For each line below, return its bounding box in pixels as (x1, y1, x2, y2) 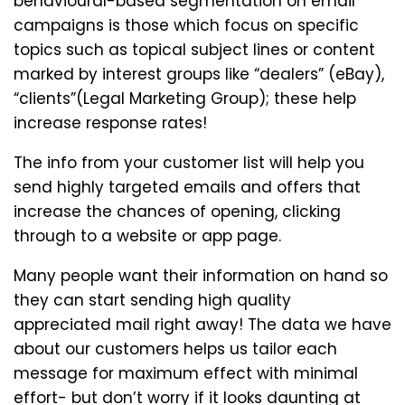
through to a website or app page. (14, 224, 281, 247)
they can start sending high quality (14, 288, 291, 311)
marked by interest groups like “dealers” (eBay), (14, 62, 384, 85)
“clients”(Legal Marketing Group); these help (14, 87, 356, 109)
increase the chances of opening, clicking (14, 200, 341, 222)
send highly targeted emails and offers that (14, 175, 361, 198)
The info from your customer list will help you (14, 151, 364, 174)
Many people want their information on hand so (14, 264, 388, 287)
